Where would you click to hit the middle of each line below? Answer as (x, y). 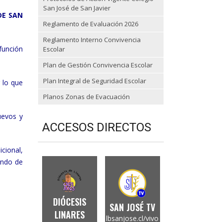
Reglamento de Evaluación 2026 (91, 24)
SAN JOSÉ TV (132, 207)
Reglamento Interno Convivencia (92, 40)
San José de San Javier (77, 8)
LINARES (69, 215)
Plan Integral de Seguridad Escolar (95, 81)
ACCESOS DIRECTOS (97, 127)
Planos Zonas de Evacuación (86, 97)
